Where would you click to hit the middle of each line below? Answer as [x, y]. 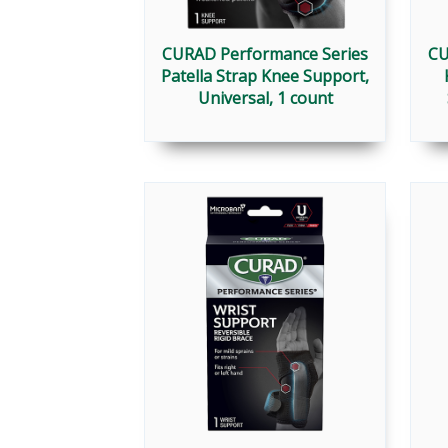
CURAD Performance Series [265, 54]
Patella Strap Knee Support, [265, 76]
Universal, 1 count [265, 98]
